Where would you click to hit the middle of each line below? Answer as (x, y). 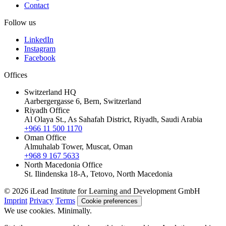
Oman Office (45, 138)
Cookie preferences (109, 201)
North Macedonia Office (63, 165)
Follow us (20, 23)
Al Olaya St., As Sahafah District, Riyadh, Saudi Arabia (113, 120)
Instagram (40, 49)
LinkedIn (39, 40)
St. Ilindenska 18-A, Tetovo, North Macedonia (98, 174)
